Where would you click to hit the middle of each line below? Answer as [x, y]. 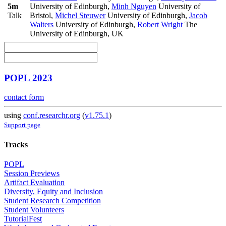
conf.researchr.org [52, 116]
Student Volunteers [34, 209]
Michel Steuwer [80, 15]
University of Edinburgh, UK [77, 33]
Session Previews [32, 173]
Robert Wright [160, 24]
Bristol [40, 15]
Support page [22, 125]
